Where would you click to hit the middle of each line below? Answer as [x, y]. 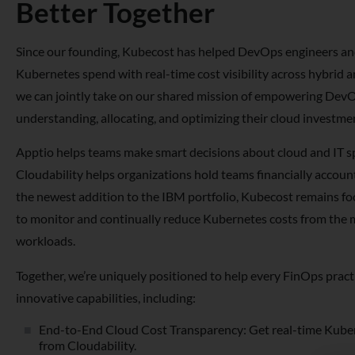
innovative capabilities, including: [106, 298]
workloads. [46, 241]
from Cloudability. [88, 345]
